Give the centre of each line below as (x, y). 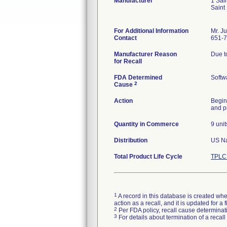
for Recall (128, 61)
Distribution (131, 140)
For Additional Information (151, 31)
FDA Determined (138, 78)
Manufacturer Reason (145, 54)
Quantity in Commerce (146, 124)
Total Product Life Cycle (148, 157)
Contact (125, 38)
